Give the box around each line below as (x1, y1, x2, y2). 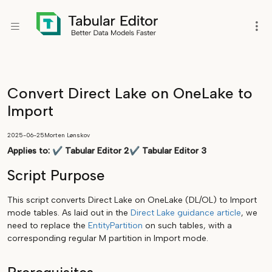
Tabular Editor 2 (65, 146, 129, 156)
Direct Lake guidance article (131, 208, 241, 218)
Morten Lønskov (44, 131, 90, 139)
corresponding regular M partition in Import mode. (7, 233, 208, 243)
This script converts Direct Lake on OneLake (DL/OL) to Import (7, 195, 257, 205)
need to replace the (7, 220, 88, 231)
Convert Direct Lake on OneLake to (7, 84, 253, 102)
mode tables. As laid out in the (7, 208, 131, 218)
